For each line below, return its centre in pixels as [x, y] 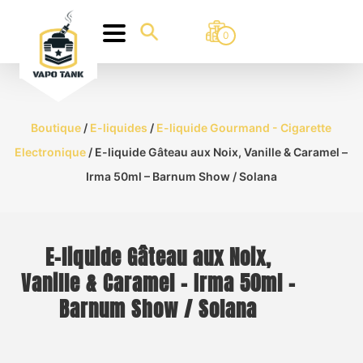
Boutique [56, 128]
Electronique [51, 152]
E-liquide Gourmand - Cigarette [244, 128]
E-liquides [119, 128]
